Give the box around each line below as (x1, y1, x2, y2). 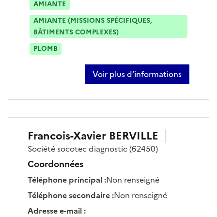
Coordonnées (28, 157, 83, 170)
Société (28, 142, 57, 155)
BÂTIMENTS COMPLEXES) (33, 27, 119, 37)
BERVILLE (109, 127, 158, 144)
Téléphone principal (28, 173, 102, 186)
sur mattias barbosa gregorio (92, 73, 198, 85)
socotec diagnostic (57, 142, 127, 155)
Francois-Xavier (28, 127, 106, 144)
